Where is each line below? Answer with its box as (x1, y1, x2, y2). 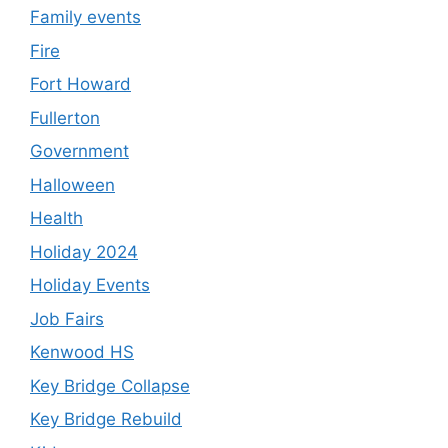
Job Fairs (30, 308, 104, 329)
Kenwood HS (30, 342, 134, 363)
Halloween (30, 174, 115, 195)
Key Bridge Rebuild (30, 409, 182, 430)
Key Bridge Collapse (30, 375, 190, 396)
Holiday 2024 (30, 241, 138, 262)
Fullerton (30, 107, 100, 128)
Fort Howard (30, 74, 131, 95)
